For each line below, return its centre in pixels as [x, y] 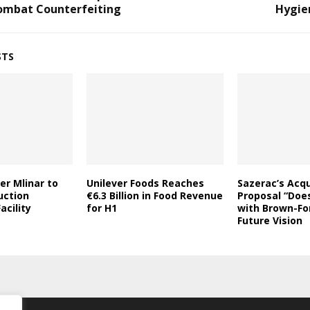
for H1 [101, 208]
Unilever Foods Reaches [145, 183]
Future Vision [270, 220]
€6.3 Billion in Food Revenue [154, 195]
